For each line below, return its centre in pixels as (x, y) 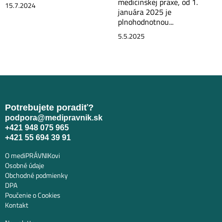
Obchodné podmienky (36, 175)
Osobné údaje (25, 165)
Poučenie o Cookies (33, 195)
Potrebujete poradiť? (49, 107)
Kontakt (17, 205)
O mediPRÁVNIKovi (32, 155)
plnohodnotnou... (146, 22)
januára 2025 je (145, 12)
